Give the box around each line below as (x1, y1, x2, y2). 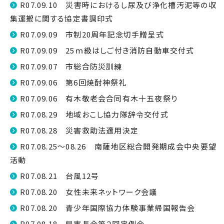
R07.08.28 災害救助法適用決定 (20, 125, 139, 135)
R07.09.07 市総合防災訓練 (20, 61, 122, 71)
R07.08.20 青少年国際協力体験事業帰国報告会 (20, 202, 195, 213)
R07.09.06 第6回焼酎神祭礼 (20, 77, 127, 87)
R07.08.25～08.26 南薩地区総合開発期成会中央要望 (20, 141, 216, 151)
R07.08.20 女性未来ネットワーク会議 (20, 186, 157, 197)
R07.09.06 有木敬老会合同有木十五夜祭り (20, 93, 178, 103)
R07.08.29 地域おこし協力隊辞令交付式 (20, 109, 168, 119)
